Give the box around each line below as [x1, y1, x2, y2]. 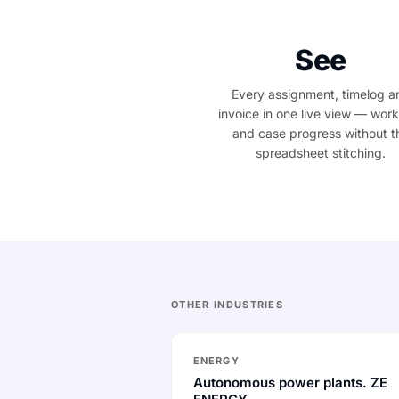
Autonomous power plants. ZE [193, 374, 387, 391]
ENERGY [193, 354, 240, 367]
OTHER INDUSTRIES [171, 298, 284, 311]
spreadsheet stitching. [256, 145, 386, 160]
